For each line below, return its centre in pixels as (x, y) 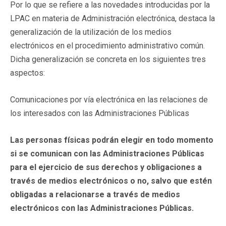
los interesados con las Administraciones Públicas (100, 113)
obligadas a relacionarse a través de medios (95, 194)
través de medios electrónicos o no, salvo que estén (111, 181)
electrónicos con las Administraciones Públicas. (102, 208)
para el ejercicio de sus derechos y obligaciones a (106, 167)
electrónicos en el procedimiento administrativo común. (107, 45)
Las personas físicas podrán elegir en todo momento (112, 140)
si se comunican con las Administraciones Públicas (107, 153)
